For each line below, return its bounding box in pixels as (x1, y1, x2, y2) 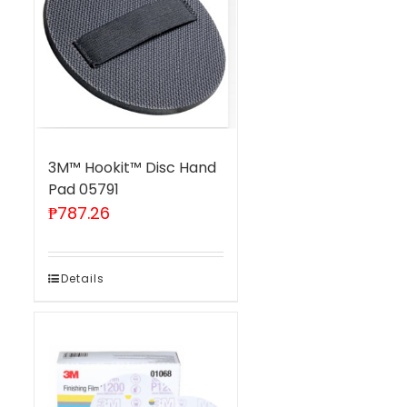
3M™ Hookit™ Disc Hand (47, 156, 216, 178)
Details (60, 270, 104, 286)
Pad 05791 (47, 178, 119, 200)
